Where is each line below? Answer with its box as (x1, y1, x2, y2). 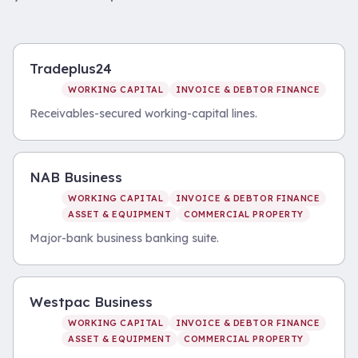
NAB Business (30, 169, 122, 185)
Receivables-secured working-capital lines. (30, 106, 257, 121)
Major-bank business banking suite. (30, 231, 219, 245)
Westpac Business (30, 293, 153, 310)
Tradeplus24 (30, 60, 112, 77)
